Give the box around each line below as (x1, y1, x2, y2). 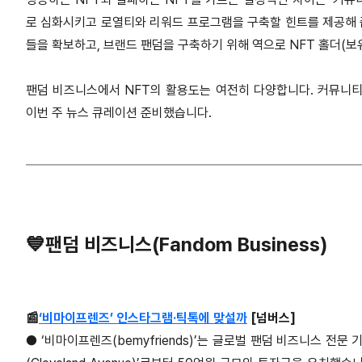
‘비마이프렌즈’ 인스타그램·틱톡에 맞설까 (39, 310, 247, 326)
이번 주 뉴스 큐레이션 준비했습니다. (26, 104, 212, 120)
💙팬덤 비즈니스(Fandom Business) (26, 233, 332, 257)
